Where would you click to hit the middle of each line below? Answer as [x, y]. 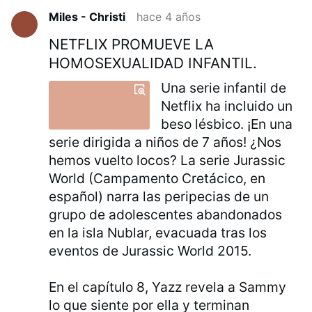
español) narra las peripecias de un [159, 197]
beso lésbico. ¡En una [227, 124]
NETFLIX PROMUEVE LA [132, 44]
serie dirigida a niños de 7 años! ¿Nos [165, 142]
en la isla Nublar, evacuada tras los [158, 233]
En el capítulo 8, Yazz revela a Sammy [168, 287]
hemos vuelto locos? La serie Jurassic [167, 161]
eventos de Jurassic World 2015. [150, 251]
